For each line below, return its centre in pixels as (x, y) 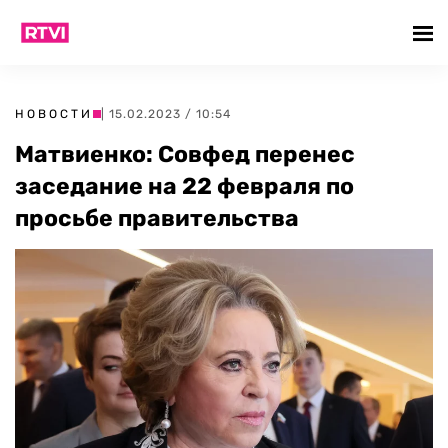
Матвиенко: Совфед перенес (185, 154)
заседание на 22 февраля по (184, 186)
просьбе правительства (157, 218)
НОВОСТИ (54, 114)
